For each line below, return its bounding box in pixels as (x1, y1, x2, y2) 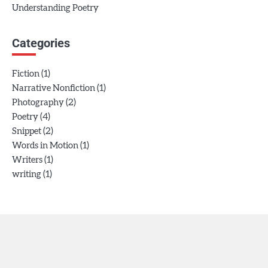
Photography (12, 98, 64, 108)
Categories (12, 36, 70, 51)
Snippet (12, 127, 41, 136)
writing (12, 170, 41, 179)
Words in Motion (12, 141, 78, 151)
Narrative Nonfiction (12, 84, 95, 93)
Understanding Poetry (12, 4, 99, 13)
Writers (12, 156, 42, 165)
